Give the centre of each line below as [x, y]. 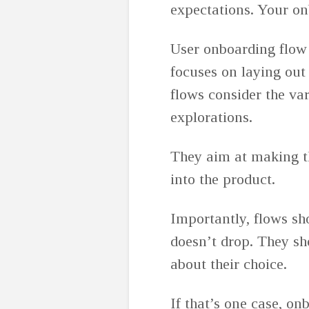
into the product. [223, 179]
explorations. [213, 117]
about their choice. [231, 264]
